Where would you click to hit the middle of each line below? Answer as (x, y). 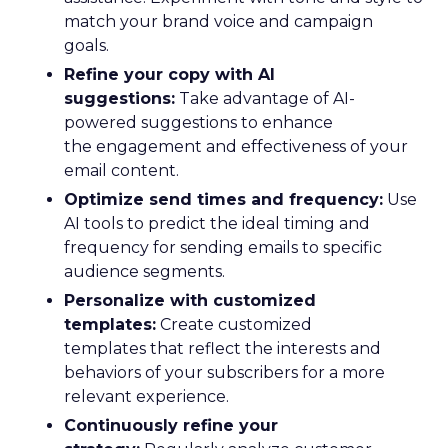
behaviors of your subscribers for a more (224, 372)
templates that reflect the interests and (222, 348)
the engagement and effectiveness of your (236, 146)
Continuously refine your (171, 425)
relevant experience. (146, 396)
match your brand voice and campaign (218, 21)
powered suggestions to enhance (198, 122)
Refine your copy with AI (169, 74)
